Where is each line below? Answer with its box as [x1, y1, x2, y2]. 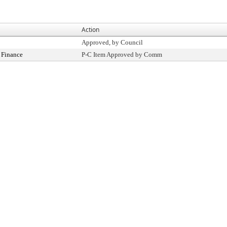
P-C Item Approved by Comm [82, 51, 162, 58]
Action [82, 25, 99, 34]
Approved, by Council [82, 39, 143, 46]
